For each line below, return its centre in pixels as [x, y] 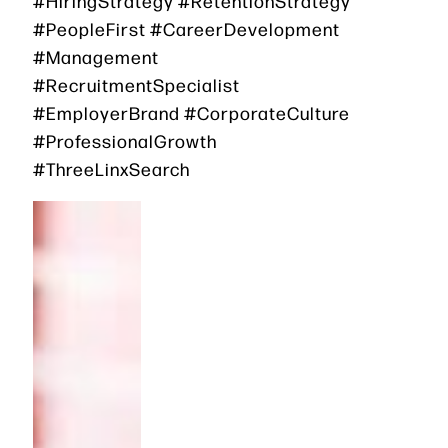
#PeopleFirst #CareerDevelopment [186, 29]
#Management [96, 57]
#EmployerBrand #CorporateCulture [191, 113]
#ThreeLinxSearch [111, 169]
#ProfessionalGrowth [125, 141]
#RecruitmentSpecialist [136, 85]
